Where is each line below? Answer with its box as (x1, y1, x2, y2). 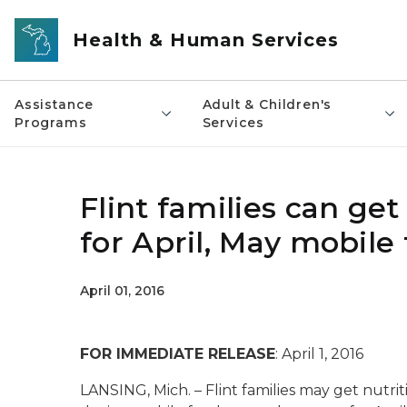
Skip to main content (8, 11, 155, 27)
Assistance (15, 96, 94, 113)
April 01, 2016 (80, 283, 164, 299)
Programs (15, 114, 87, 131)
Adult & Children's (202, 96, 333, 113)
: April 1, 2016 (275, 345, 363, 362)
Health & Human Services (73, 29, 340, 51)
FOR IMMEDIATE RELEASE (80, 345, 275, 362)
